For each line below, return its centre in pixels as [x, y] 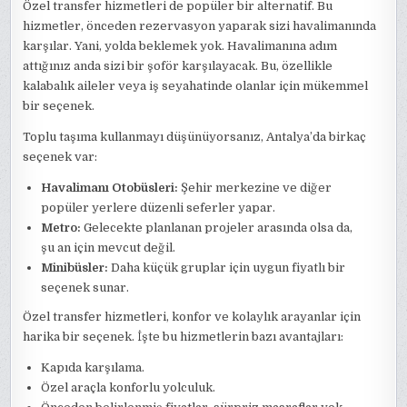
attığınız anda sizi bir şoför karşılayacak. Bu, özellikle [178, 66]
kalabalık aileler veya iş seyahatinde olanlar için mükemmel [196, 86]
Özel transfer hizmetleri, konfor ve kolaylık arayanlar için [192, 317]
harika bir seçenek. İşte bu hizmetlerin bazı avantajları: [184, 337]
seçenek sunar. [85, 288]
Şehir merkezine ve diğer [255, 188]
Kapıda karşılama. [93, 368]
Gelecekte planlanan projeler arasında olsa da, [217, 228]
